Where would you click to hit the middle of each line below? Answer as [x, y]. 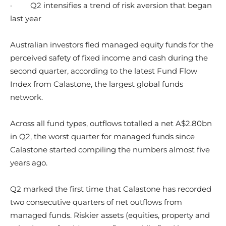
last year [26, 18]
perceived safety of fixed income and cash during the [109, 58]
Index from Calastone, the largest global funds [97, 84]
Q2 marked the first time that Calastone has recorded [111, 189]
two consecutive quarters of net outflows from [96, 202]
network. [29, 97]
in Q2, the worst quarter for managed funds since [102, 136]
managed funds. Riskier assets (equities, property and [110, 215]
